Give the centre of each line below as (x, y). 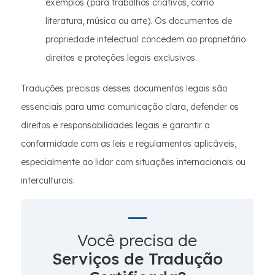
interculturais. (48, 180)
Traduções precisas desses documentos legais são (124, 88)
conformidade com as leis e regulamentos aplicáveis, (129, 144)
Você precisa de (137, 240)
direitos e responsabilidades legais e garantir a (115, 125)
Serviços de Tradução (137, 259)
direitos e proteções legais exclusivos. (121, 58)
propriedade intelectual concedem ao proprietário (145, 39)
